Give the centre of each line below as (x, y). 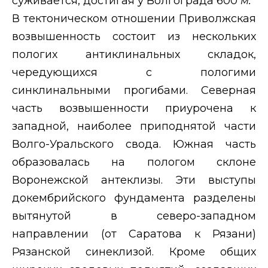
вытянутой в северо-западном (134, 216)
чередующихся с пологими (134, 72)
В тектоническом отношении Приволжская (134, 18)
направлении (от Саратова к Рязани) (134, 234)
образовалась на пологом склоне (134, 162)
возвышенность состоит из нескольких (134, 36)
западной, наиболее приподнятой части (134, 126)
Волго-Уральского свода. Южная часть (134, 144)
